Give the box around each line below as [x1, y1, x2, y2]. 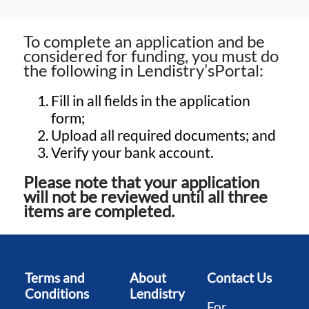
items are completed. [23, 201, 175, 221]
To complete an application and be [23, 30, 265, 51]
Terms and [25, 270, 85, 286]
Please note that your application [23, 172, 259, 192]
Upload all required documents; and [51, 126, 276, 143]
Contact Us [207, 270, 272, 286]
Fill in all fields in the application [51, 91, 250, 109]
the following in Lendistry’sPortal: [23, 59, 263, 80]
